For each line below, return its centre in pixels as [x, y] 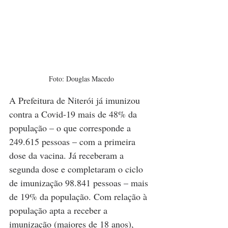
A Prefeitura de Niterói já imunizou [76, 101]
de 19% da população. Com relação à [79, 197]
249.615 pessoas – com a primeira [74, 142]
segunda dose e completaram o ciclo [77, 169]
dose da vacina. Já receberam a [68, 155]
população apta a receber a [60, 210]
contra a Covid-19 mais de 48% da [74, 114]
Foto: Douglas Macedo [81, 79]
